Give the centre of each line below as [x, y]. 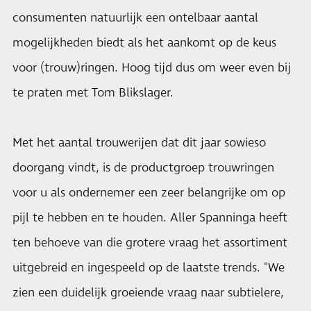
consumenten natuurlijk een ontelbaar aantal [135, 18]
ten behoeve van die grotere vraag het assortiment [150, 243]
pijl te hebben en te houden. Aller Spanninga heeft [150, 218]
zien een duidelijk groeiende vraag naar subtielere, [148, 293]
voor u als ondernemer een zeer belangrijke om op [149, 193]
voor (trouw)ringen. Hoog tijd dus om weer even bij [152, 68]
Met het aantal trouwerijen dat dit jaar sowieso [139, 143]
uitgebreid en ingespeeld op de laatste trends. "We [149, 268]
